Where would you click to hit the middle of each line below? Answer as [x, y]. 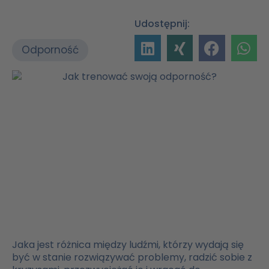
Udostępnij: [162, 24]
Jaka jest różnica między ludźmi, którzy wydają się [128, 245]
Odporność [50, 50]
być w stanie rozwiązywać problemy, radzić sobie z [132, 258]
